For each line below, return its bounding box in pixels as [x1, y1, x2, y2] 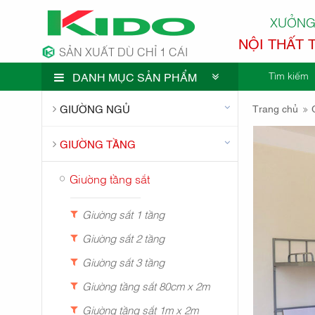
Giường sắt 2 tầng [82, 230, 165, 245]
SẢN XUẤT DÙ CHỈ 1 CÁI [58, 43, 188, 59]
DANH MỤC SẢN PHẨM [72, 68, 197, 84]
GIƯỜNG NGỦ [60, 101, 131, 115]
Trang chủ [252, 101, 298, 115]
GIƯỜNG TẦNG [60, 136, 136, 150]
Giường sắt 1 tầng [82, 206, 165, 221]
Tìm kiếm [268, 67, 309, 82]
